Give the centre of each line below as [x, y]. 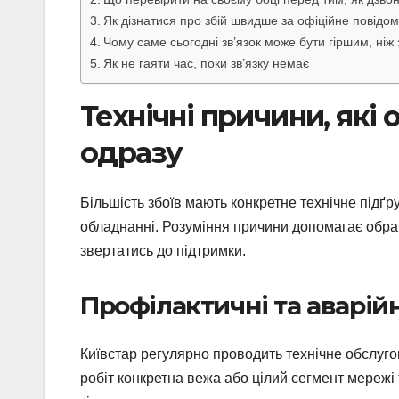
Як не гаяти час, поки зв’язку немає [206, 63]
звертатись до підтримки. [163, 251]
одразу [131, 152]
